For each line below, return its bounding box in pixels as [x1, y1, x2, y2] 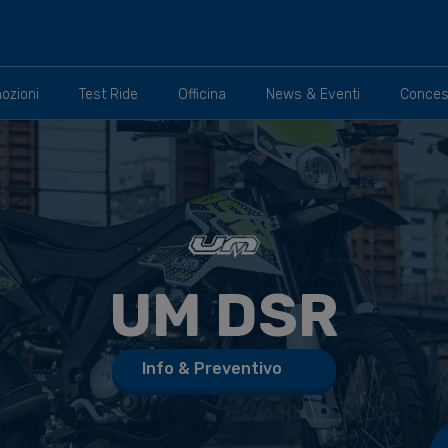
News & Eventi [265, 85, 360, 103]
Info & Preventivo [142, 359, 286, 378]
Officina [177, 85, 226, 103]
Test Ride [78, 85, 138, 103]
